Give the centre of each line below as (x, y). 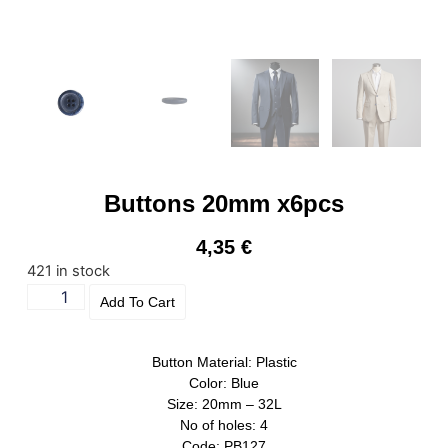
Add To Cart (137, 302)
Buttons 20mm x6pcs (224, 204)
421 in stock (68, 271)
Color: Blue (224, 383)
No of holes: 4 (224, 425)
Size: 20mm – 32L (224, 404)
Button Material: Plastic (224, 362)
